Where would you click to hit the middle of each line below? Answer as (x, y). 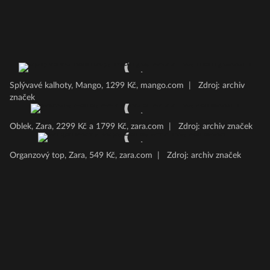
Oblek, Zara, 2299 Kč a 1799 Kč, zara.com (87, 127)
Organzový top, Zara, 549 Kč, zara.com (81, 155)
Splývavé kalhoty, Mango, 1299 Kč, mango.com (97, 86)
